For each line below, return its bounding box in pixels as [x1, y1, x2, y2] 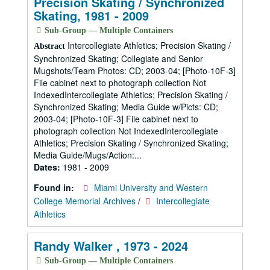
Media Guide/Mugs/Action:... [34, 149, 142, 161]
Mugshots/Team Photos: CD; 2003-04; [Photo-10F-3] [34, 64, 236, 77]
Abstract [34, 42, 65, 51]
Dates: [34, 161, 63, 173]
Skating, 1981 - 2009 [34, 7, 149, 24]
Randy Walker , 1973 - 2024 [34, 237, 188, 254]
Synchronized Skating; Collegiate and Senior [34, 52, 203, 64]
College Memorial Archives [34, 195, 136, 207]
